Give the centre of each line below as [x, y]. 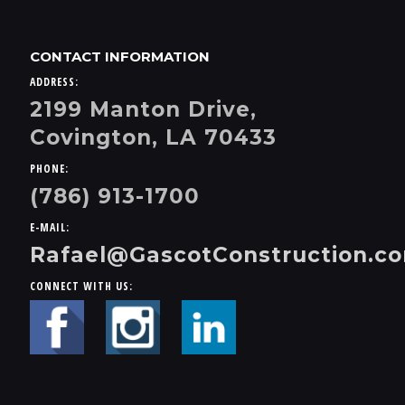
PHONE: [49, 168]
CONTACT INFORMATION [120, 56]
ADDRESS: [54, 81]
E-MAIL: [50, 227]
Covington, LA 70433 [153, 137]
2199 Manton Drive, [143, 109]
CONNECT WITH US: [81, 286]
